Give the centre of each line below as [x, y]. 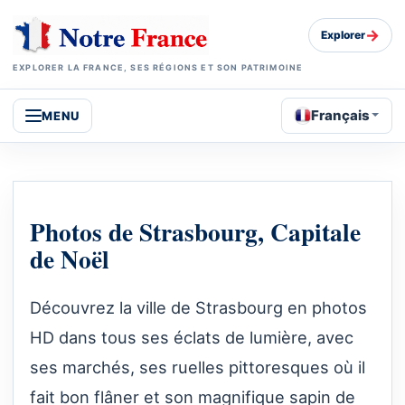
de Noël [70, 259]
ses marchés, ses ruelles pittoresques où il [198, 367]
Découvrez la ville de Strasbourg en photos [198, 308]
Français [341, 115]
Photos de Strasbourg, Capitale [195, 232]
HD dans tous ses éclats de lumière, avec [192, 338]
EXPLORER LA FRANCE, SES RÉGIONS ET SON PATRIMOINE [158, 67]
